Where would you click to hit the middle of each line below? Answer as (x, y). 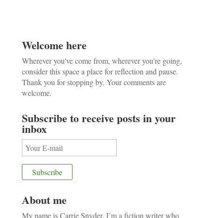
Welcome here (54, 45)
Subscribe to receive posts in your (99, 118)
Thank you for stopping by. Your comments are (94, 82)
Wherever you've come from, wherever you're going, (102, 60)
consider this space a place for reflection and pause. (100, 71)
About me (44, 200)
